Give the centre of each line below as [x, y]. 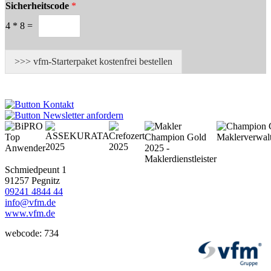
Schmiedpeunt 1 [36, 170]
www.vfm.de [30, 214]
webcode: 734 [32, 233]
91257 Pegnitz [32, 181]
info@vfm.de [30, 203]
